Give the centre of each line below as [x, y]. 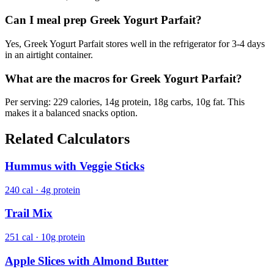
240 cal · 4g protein [43, 190]
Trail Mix [29, 213]
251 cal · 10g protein [45, 237]
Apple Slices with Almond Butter [87, 261]
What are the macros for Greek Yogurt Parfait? [124, 78]
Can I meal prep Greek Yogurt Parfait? [103, 20]
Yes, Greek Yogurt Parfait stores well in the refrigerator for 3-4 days [135, 43]
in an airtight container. [49, 54]
